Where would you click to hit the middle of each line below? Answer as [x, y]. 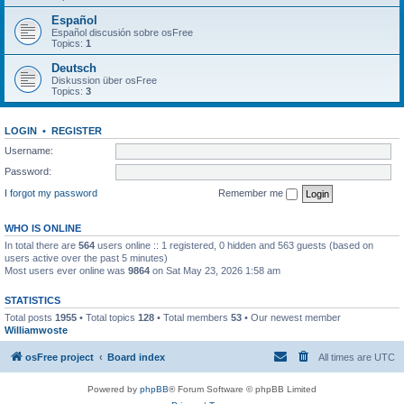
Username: [29, 150]
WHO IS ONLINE [43, 228]
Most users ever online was [66, 270]
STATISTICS [32, 300]
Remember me [252, 193]
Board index [136, 357]
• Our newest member [291, 317]
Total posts [30, 317]
